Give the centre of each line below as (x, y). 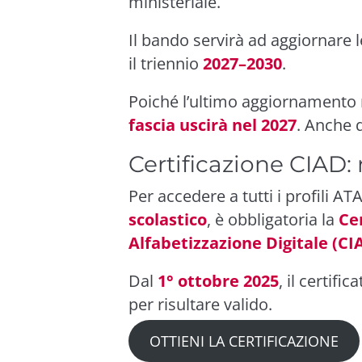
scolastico (168, 219)
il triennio (166, 63)
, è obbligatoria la (273, 219)
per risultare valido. (200, 304)
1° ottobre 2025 (218, 280)
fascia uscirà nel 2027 (213, 124)
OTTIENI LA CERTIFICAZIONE (244, 341)
